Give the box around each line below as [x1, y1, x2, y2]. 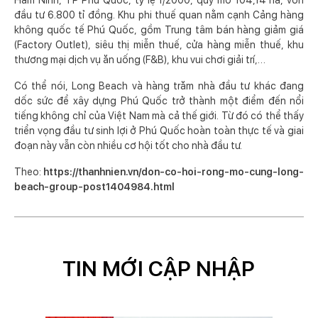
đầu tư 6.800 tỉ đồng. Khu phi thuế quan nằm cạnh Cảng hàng [14, 9, 304, 21]
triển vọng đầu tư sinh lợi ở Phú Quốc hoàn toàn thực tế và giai [14, 125, 304, 137]
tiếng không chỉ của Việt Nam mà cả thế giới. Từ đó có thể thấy [14, 110, 304, 122]
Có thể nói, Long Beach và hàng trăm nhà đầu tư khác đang [14, 80, 304, 92]
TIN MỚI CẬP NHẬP [62, 256, 256, 282]
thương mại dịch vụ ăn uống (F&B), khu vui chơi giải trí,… [14, 54, 265, 66]
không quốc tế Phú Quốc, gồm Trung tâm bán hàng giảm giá [14, 24, 304, 36]
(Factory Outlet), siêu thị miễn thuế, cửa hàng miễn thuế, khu [14, 39, 304, 51]
